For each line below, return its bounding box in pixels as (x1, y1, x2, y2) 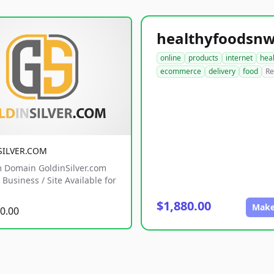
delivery (209, 66, 235, 76)
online (160, 53, 181, 63)
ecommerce (160, 66, 201, 76)
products (188, 53, 218, 63)
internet (226, 53, 253, 63)
